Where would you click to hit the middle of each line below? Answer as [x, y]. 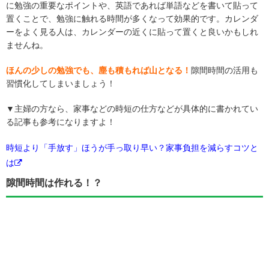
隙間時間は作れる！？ [54, 183]
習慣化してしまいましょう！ [61, 84]
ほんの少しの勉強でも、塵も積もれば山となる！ [98, 71]
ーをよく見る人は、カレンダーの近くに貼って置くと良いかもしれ [132, 32]
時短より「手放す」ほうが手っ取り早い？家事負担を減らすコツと [132, 148]
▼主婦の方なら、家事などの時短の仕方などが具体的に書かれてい [132, 109]
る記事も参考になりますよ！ [61, 122]
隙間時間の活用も [225, 71]
